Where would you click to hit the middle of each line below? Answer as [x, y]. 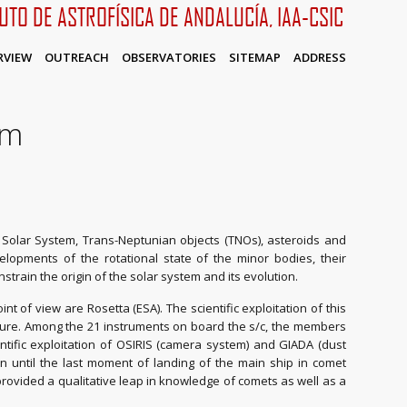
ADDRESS [319, 57]
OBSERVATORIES [169, 57]
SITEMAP [254, 57]
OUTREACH [76, 57]
